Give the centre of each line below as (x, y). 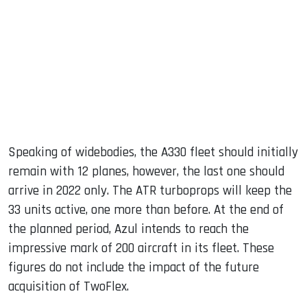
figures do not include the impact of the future (134, 268)
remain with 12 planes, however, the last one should (146, 172)
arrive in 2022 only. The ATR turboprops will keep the (150, 191)
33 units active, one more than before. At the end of (146, 210)
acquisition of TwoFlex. (69, 287)
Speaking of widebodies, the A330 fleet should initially (153, 153)
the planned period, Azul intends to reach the (128, 230)
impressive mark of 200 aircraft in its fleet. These (141, 249)
